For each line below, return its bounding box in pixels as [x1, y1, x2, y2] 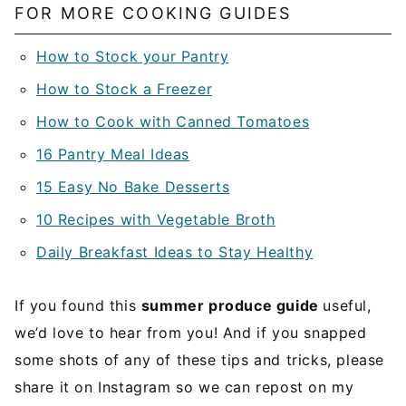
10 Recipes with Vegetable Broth [36, 210, 275, 228]
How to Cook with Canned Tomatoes [36, 112, 310, 130]
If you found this [14, 296, 141, 314]
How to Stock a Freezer [36, 80, 213, 98]
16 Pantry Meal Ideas [36, 145, 189, 163]
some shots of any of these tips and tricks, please [14, 351, 385, 369]
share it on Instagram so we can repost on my [14, 378, 354, 396]
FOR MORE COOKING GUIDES [14, 4, 292, 23]
